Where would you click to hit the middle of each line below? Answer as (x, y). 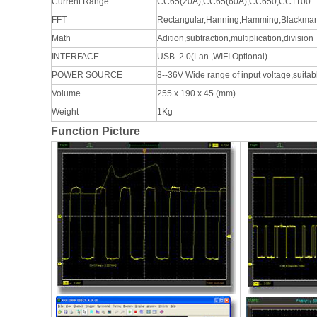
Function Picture (96, 131)
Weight (65, 112)
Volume (66, 93)
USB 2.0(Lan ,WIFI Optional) (212, 57)
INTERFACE (75, 57)
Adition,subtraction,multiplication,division (235, 38)
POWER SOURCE (87, 75)
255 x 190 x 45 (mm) (196, 93)
